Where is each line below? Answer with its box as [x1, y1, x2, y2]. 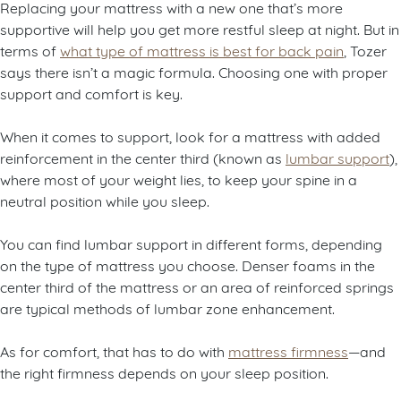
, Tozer [344, 40, 387, 60]
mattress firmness [228, 341, 348, 361]
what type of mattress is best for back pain [60, 40, 344, 60]
